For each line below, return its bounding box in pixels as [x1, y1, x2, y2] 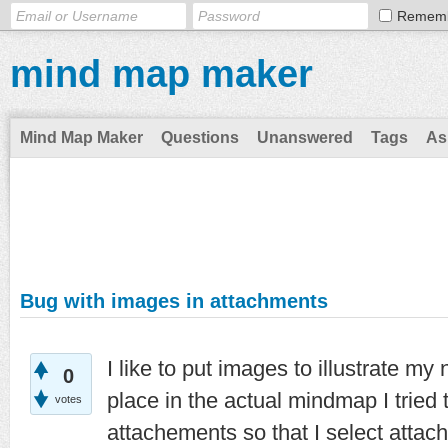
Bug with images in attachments [20, 290, 328, 312]
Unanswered [257, 129, 353, 146]
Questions [161, 129, 239, 146]
